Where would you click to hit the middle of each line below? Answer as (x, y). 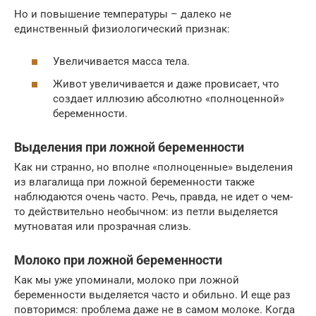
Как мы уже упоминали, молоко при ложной (127, 280)
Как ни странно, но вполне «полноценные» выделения (153, 167)
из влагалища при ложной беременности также (134, 182)
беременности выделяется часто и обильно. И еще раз (152, 294)
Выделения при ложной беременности (129, 147)
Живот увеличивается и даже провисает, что (166, 84)
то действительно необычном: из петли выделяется (146, 211)
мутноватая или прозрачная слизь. (103, 226)
